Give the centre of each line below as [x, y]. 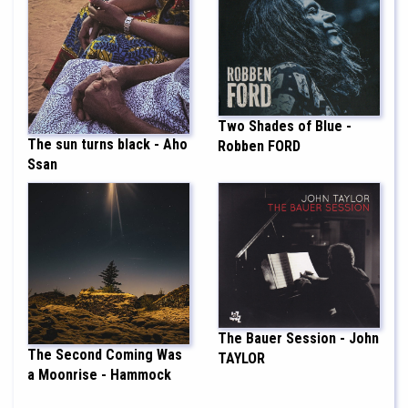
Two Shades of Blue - [285, 127]
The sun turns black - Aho [107, 144]
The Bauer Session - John [298, 338]
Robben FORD [259, 147]
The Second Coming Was [105, 354]
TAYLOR [241, 358]
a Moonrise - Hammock [99, 374]
